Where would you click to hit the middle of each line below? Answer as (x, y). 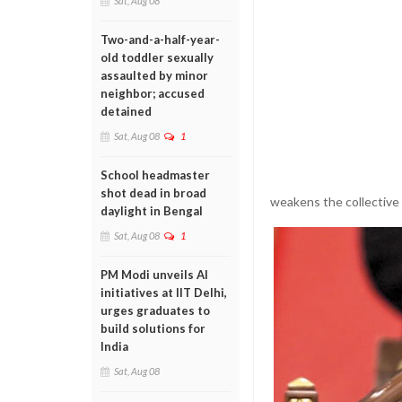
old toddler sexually (157, 57)
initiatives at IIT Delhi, (164, 293)
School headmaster (155, 175)
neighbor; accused (153, 93)
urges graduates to (155, 310)
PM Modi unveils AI (154, 275)
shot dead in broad (153, 193)
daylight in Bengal (152, 211)
